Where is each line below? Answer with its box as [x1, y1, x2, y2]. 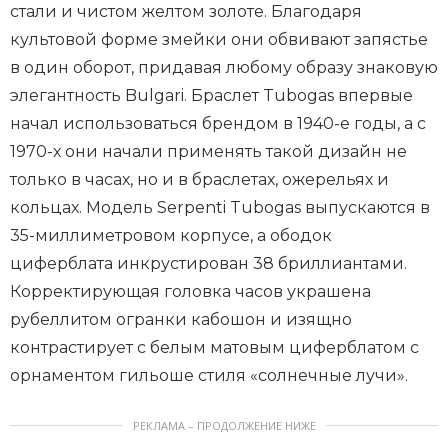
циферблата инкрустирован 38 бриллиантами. [10, 253, 407, 273]
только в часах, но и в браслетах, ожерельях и [10, 169, 389, 189]
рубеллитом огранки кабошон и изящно [10, 309, 352, 329]
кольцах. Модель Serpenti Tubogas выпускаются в [10, 197, 430, 217]
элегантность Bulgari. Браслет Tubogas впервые [10, 85, 413, 105]
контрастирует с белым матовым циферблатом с [10, 337, 419, 357]
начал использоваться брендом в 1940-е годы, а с [10, 113, 426, 133]
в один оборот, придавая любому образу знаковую [10, 57, 438, 77]
